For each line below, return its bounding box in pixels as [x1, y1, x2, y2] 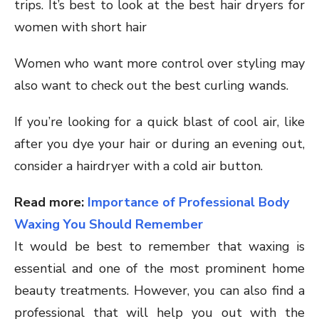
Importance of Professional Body [88, 194, 289, 211]
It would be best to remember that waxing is [14, 238, 305, 256]
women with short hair [14, 19, 147, 36]
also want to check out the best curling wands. [14, 77, 288, 95]
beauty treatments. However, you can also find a [14, 282, 305, 300]
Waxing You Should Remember [14, 216, 203, 234]
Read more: [14, 194, 88, 211]
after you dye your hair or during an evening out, [14, 135, 305, 153]
